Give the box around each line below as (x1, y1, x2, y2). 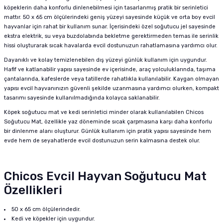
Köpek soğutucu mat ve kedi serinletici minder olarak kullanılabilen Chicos (4, 109, 204, 115)
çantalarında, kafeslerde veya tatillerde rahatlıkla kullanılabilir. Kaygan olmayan (4, 76, 219, 82)
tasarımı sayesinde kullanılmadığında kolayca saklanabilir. (4, 95, 160, 101)
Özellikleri (4, 183, 62, 197)
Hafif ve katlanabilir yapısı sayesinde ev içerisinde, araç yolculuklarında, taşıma (4, 66, 216, 73)
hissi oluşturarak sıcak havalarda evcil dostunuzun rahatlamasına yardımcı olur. (4, 42, 218, 49)
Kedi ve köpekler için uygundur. (11, 216, 96, 222)
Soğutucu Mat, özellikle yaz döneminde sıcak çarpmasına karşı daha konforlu (4, 118, 212, 125)
